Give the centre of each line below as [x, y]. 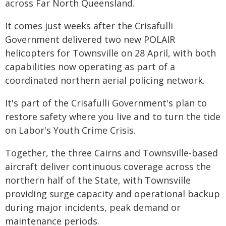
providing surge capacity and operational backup [112, 194]
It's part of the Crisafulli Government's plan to [106, 103]
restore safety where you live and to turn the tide [113, 117]
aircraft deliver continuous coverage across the [108, 166]
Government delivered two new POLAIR [90, 39]
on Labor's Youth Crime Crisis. [70, 130]
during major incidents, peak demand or [93, 207]
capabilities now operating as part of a [90, 67]
